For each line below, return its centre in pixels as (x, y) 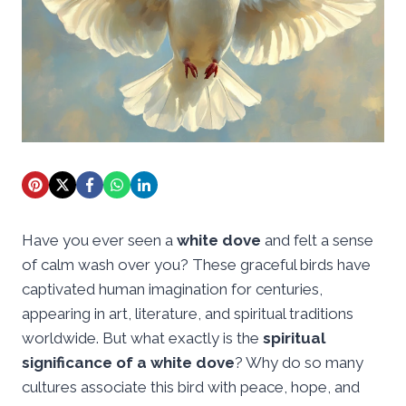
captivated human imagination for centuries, (172, 289)
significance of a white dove (128, 362)
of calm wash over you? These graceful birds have (196, 264)
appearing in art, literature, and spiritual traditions (188, 313)
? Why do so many (299, 362)
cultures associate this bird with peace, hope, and (191, 387)
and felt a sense (317, 240)
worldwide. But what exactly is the (142, 338)
